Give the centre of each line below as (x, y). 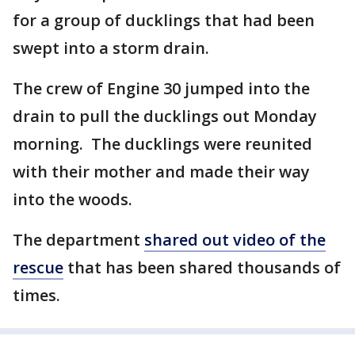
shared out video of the (235, 240)
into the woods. (73, 199)
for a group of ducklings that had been (164, 20)
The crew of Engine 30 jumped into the (161, 88)
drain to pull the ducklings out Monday (165, 116)
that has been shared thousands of (202, 267)
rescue (38, 267)
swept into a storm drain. (111, 48)
